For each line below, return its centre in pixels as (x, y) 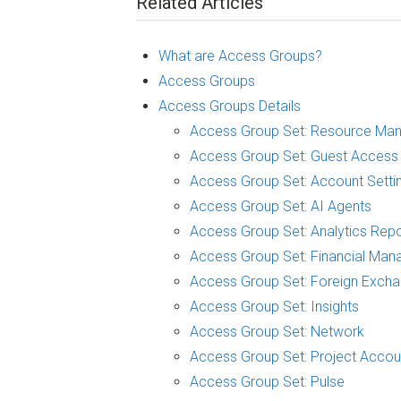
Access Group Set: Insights (274, 307)
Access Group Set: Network (277, 332)
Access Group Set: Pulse (267, 382)
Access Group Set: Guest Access (294, 157)
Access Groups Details (230, 107)
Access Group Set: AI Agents (281, 207)
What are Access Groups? (240, 56)
